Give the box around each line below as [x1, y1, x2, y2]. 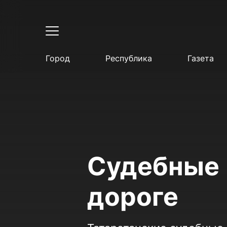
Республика [105, 53, 152, 63]
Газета [187, 53, 214, 63]
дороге [87, 181, 178, 212]
